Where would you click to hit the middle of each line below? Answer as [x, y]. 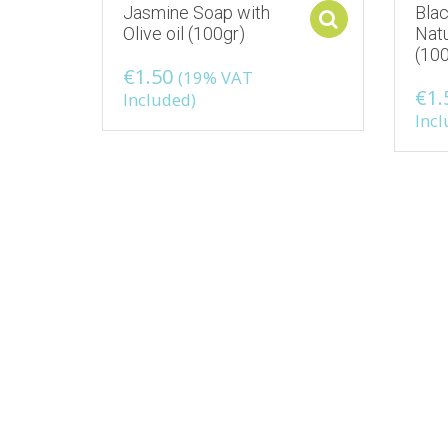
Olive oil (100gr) [184, 33]
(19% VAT [215, 77]
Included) [159, 99]
